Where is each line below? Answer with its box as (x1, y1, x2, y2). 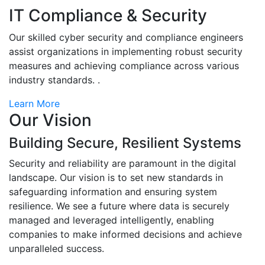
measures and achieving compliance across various (9, 60, 239, 72)
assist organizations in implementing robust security (9, 46, 243, 57)
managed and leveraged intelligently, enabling (9, 214, 214, 226)
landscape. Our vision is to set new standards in (9, 172, 223, 183)
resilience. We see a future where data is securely (9, 200, 230, 212)
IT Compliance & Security (9, 5, 207, 25)
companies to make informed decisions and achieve (9, 228, 242, 240)
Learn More (9, 98, 60, 109)
